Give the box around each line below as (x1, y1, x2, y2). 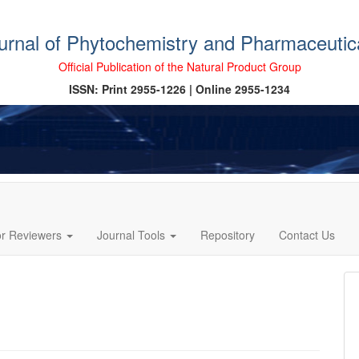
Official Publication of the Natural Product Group (58, 58, 301, 75)
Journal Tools (97, 226, 169, 243)
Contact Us (279, 226, 336, 243)
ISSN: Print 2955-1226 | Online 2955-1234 (69, 81, 290, 97)
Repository (200, 226, 256, 243)
